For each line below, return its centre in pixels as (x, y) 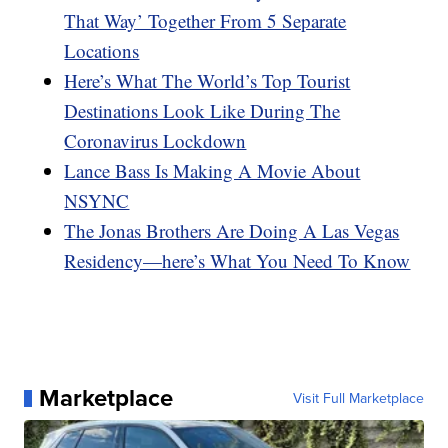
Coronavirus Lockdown (155, 141)
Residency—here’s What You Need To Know (237, 261)
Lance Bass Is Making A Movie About (212, 171)
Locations (102, 51)
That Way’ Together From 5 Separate (205, 21)
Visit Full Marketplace (358, 398)
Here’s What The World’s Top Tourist (207, 81)
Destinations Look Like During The (202, 111)
